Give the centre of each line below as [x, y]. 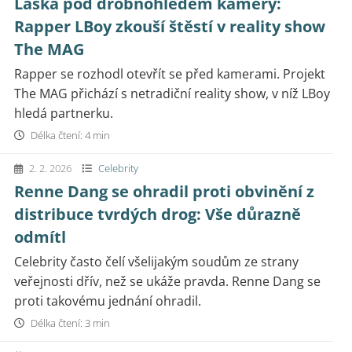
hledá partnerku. [64, 113]
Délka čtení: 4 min [69, 135]
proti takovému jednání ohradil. [108, 301]
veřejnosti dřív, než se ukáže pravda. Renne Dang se [167, 281]
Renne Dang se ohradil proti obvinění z [164, 191]
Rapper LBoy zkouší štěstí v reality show [170, 26]
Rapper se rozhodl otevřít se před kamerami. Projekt [170, 74]
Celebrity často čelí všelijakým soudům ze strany [156, 262]
